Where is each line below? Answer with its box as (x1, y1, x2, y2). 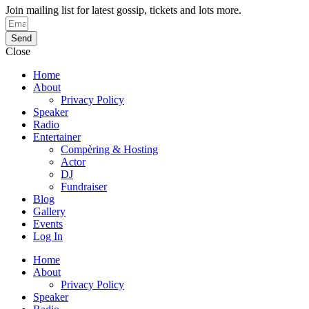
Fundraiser (61, 181, 107, 192)
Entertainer (33, 131, 81, 143)
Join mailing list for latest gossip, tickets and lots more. (6, 4, 241, 16)
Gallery (33, 206, 66, 217)
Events (33, 218, 63, 230)
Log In (33, 230, 63, 242)
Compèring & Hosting (61, 143, 158, 155)
